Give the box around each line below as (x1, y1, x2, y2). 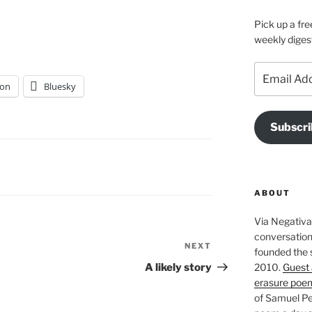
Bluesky (44, 80, 76, 93)
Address (253, 78, 293, 91)
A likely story (145, 261, 212, 274)
